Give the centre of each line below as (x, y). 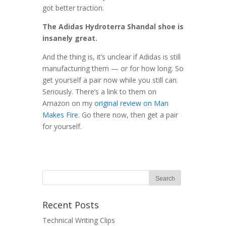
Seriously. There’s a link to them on (99, 92)
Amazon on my (68, 103)
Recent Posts (71, 205)
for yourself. (62, 127)
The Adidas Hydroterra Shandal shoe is (113, 27)
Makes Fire (60, 115)
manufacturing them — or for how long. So (113, 69)
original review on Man (131, 103)
